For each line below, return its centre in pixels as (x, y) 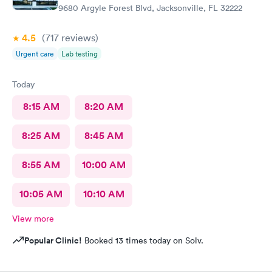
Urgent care (35, 53)
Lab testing (80, 53)
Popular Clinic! (53, 240)
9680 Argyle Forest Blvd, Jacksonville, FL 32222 (150, 8)
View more (33, 218)
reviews (77, 37)
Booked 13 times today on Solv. (143, 240)
